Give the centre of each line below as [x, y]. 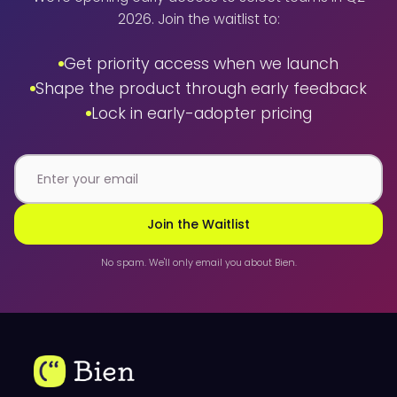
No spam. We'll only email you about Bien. [198, 262]
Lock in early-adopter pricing [201, 113]
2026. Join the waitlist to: [198, 19]
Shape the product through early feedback [201, 88]
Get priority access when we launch [201, 63]
